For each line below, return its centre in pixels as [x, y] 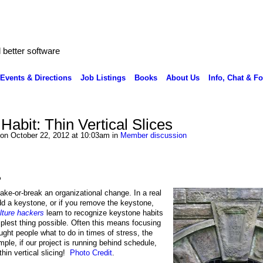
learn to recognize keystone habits [103, 213]
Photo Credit [91, 253]
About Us [183, 77]
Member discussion [153, 135]
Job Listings [103, 77]
